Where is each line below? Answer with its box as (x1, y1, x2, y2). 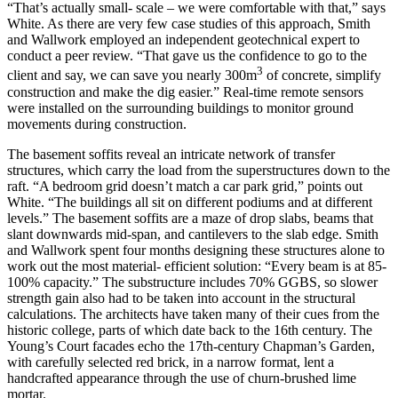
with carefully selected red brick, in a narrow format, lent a (7, 354, 334, 370)
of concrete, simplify (263, 68, 381, 84)
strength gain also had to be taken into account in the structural (7, 290, 355, 306)
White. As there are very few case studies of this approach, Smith (7, 16, 370, 32)
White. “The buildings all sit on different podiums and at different (7, 194, 372, 210)
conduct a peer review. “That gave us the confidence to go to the (7, 48, 367, 64)
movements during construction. (7, 115, 187, 131)
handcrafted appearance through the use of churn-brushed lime (7, 370, 356, 386)
